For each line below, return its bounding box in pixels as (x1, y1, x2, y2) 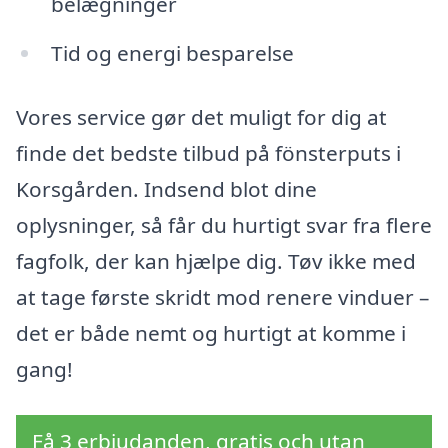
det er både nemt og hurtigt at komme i (16, 319, 406, 348)
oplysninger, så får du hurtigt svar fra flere (16, 211, 432, 240)
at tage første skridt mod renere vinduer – (16, 283, 429, 312)
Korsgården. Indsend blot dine (16, 175, 317, 204)
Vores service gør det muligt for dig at (16, 103, 387, 132)
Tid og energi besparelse (50, 39, 294, 68)
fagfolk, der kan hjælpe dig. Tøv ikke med (16, 247, 416, 276)
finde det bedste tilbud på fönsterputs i (16, 139, 401, 168)
